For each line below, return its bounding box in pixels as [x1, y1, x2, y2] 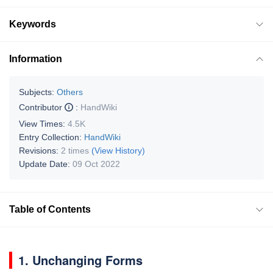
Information [9, 53, 62, 64]
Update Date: [19, 158, 73, 169]
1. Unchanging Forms [18, 250, 143, 269]
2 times [61, 145, 89, 155]
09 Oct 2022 [73, 158, 120, 169]
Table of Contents [9, 204, 91, 214]
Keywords [9, 18, 56, 29]
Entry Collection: [19, 132, 84, 142]
